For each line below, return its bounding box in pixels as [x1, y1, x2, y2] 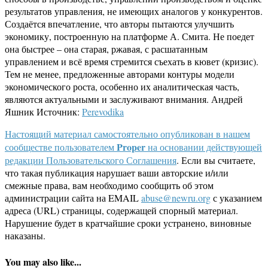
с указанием [211, 191, 262, 205]
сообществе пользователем [5, 141, 117, 154]
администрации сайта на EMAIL [5, 191, 141, 205]
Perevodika [82, 105, 124, 118]
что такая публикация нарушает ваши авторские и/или [5, 166, 229, 179]
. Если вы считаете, [176, 154, 255, 167]
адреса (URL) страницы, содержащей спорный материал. [5, 204, 238, 217]
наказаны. [5, 229, 45, 242]
